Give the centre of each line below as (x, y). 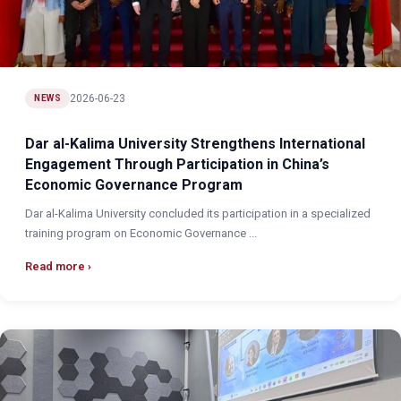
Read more (55, 266)
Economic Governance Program (134, 185)
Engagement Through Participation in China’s (177, 164)
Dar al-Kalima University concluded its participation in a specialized (198, 213)
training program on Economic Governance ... (141, 233)
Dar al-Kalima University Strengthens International (195, 144)
